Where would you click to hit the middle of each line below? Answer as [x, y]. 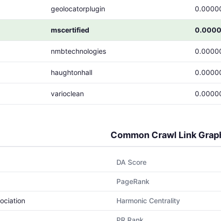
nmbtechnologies [78, 51]
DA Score [131, 162]
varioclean [67, 93]
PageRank [133, 181]
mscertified [70, 30]
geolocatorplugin [78, 9]
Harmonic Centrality [148, 201]
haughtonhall [72, 72]
